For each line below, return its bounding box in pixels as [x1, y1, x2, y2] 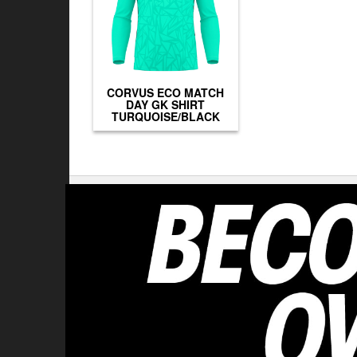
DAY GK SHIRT [126, 96, 206, 113]
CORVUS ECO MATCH [107, 84, 225, 101]
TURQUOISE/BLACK [111, 108, 220, 125]
